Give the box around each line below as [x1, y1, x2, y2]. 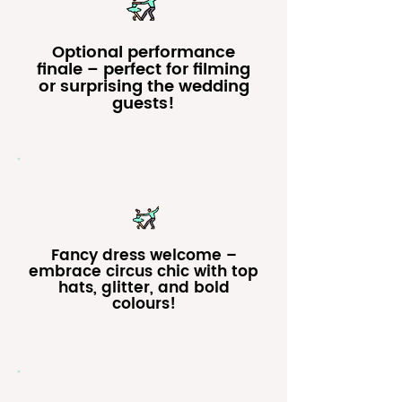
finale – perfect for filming [37, 57, 250, 83]
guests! [112, 91, 175, 117]
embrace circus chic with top [29, 259, 258, 284]
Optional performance [52, 39, 235, 66]
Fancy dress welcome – [50, 243, 237, 268]
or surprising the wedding [38, 74, 249, 100]
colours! [111, 292, 176, 317]
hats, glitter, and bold [57, 275, 230, 301]
